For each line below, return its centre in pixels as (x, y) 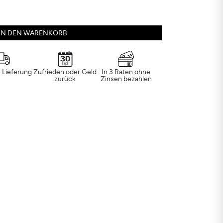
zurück (65, 79)
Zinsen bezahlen (126, 79)
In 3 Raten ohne (126, 72)
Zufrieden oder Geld (65, 72)
